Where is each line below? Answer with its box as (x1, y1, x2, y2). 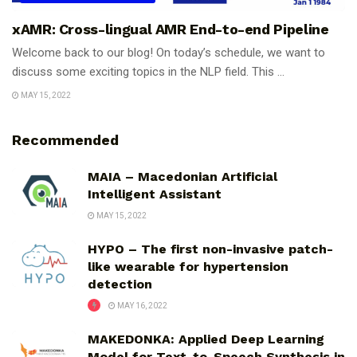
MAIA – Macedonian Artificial (88, 169, 277, 185)
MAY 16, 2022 (116, 301, 167, 311)
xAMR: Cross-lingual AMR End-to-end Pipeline (12, 20, 329, 37)
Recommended (12, 131, 119, 149)
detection (88, 277, 152, 292)
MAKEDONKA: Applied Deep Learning (88, 331, 324, 347)
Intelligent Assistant (88, 186, 222, 202)
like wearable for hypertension (88, 259, 288, 275)
